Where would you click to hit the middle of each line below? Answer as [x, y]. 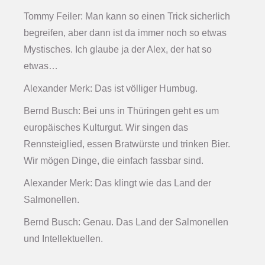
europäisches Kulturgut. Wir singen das [106, 128]
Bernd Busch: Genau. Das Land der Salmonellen [126, 222]
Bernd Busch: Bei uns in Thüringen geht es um [121, 111]
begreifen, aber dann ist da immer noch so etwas [125, 33]
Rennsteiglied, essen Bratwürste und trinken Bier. [127, 144]
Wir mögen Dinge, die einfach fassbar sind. [114, 161]
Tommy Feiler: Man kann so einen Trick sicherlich [127, 17]
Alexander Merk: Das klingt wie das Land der [117, 183]
